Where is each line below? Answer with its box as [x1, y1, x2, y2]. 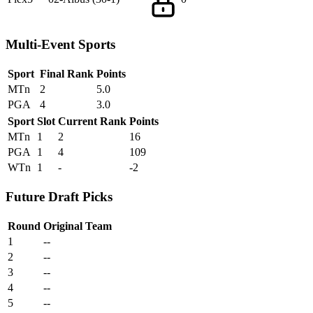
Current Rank [58, 115, 126, 128]
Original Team [43, 219, 112, 232]
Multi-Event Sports [6, 37, 115, 52]
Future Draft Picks [6, 189, 112, 204]
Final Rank [40, 68, 94, 80]
